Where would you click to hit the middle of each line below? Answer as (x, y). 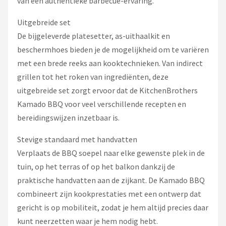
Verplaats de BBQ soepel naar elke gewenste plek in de (111, 153)
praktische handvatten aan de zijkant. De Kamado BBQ (111, 180)
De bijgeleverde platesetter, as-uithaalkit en (94, 36)
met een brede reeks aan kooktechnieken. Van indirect (110, 63)
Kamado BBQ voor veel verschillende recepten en (102, 104)
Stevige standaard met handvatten (77, 139)
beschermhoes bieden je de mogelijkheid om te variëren (113, 50)
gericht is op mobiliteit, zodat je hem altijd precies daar (113, 208)
